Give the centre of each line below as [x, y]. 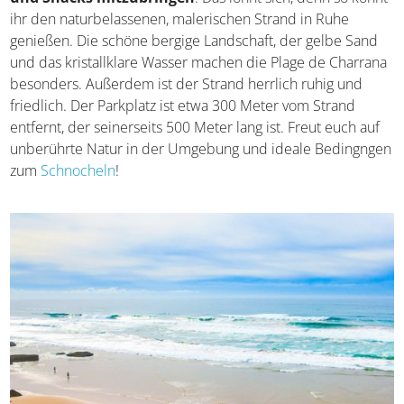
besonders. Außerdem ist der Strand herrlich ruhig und [187, 83]
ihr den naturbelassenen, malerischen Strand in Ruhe [180, 18]
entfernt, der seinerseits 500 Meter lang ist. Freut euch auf [195, 127]
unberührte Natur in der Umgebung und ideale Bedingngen [201, 148]
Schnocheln [78, 170]
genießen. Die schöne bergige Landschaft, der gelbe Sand [194, 40]
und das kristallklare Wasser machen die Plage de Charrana [199, 62]
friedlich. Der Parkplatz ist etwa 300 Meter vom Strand [183, 105]
